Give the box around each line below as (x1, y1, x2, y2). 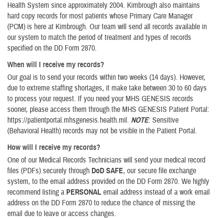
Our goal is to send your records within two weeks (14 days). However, (7, 73, 205, 82)
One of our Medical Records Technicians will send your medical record (7, 155, 205, 165)
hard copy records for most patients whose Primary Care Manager (7, 11, 193, 21)
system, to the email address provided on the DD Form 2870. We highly (7, 177, 209, 186)
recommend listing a (7, 187, 66, 197)
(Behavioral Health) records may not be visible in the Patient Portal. (7, 126, 197, 136)
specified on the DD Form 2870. (7, 43, 97, 53)
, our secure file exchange (123, 166, 196, 176)
